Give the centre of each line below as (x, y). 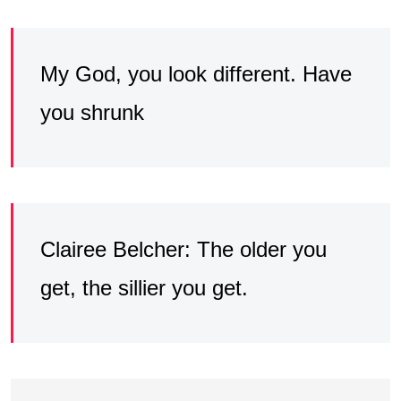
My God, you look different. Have (196, 73)
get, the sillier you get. (144, 287)
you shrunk (92, 112)
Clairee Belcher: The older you (183, 249)
